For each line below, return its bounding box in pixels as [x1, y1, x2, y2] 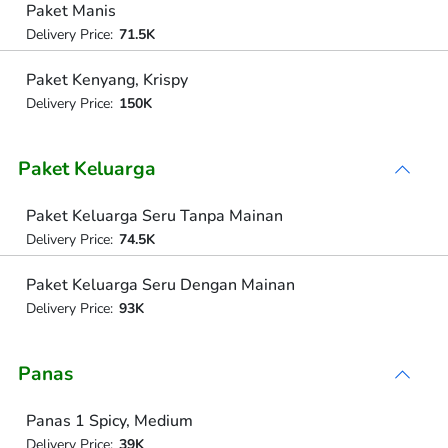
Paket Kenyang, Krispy [25, 68, 188, 91]
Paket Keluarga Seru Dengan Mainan [25, 273, 295, 296]
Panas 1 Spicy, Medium [25, 410, 193, 432]
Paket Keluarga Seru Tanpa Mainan [25, 205, 283, 227]
